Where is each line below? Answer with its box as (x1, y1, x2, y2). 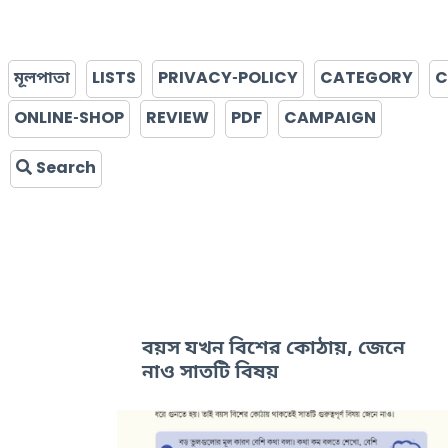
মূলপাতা (14, 68, 70, 90)
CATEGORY (320, 68, 413, 90)
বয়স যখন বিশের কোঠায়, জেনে (142, 336, 405, 362)
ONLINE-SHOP (14, 108, 124, 130)
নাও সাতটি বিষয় (142, 360, 279, 386)
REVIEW (146, 108, 209, 130)
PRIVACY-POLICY (158, 68, 298, 90)
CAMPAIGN (284, 108, 376, 130)
